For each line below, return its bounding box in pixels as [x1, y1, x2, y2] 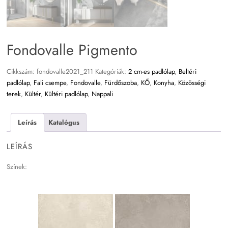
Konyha [154, 77, 175, 88]
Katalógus [48, 117, 79, 127]
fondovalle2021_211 [37, 66, 94, 76]
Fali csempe [34, 77, 67, 88]
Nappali [92, 89, 113, 99]
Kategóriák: [95, 66, 129, 76]
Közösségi [178, 77, 206, 88]
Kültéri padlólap [45, 89, 88, 99]
